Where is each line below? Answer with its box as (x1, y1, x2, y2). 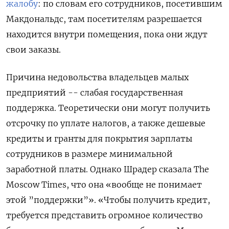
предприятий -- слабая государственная (6, 87, 183, 98)
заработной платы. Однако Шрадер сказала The (6, 164, 209, 175)
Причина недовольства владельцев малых (6, 72, 189, 83)
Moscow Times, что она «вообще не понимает (6, 179, 202, 190)
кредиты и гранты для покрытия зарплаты (6, 133, 192, 144)
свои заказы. (6, 44, 61, 55)
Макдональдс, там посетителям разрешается (6, 14, 202, 25)
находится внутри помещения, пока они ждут (6, 29, 208, 40)
